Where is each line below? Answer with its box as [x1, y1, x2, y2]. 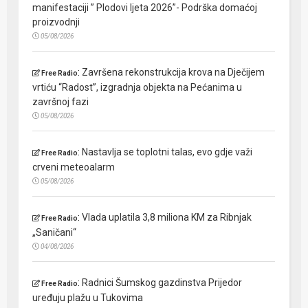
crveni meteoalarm [32, 162, 115, 173]
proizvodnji [32, 16, 80, 28]
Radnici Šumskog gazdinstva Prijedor [82, 277, 243, 289]
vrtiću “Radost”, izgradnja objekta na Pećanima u [32, 82, 243, 93]
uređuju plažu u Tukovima [32, 292, 144, 304]
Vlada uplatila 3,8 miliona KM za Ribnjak [82, 212, 252, 223]
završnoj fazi [32, 96, 89, 108]
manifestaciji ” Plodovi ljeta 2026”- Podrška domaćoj [32, 2, 258, 14]
